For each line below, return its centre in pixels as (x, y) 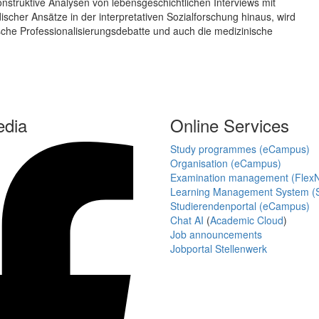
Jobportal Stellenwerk (219, 249)
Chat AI (187, 220)
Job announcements (216, 235)
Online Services (230, 125)
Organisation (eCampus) (226, 163)
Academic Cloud (247, 220)
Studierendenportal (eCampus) (240, 206)
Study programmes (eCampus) (240, 149)
